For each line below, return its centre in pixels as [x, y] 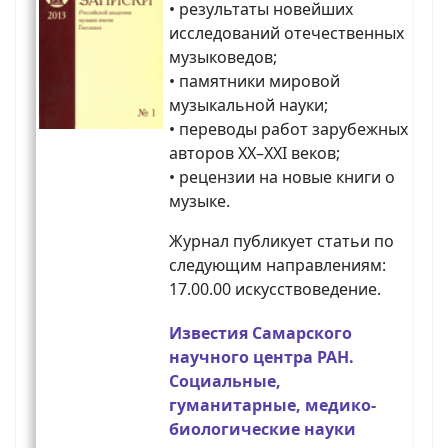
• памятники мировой [254, 81]
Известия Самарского [260, 333]
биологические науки [262, 429]
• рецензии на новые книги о [282, 177]
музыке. [199, 201]
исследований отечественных [286, 33]
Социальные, [225, 381]
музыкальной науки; [248, 105]
